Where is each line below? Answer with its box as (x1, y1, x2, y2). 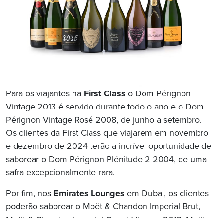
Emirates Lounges (54, 188, 125, 200)
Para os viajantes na (6, 89, 84, 100)
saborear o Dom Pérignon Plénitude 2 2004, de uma (6, 154, 207, 165)
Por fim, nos (6, 188, 54, 200)
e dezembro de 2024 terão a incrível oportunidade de (6, 141, 211, 152)
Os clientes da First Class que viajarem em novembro (6, 128, 208, 139)
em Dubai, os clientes (125, 188, 209, 200)
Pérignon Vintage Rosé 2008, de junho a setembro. (6, 115, 201, 126)
